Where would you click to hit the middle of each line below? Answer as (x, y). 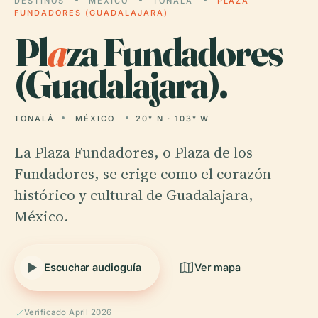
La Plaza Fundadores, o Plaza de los (133, 152)
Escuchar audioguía (93, 267)
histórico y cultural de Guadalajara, (134, 195)
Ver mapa (218, 267)
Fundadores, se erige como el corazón (143, 174)
